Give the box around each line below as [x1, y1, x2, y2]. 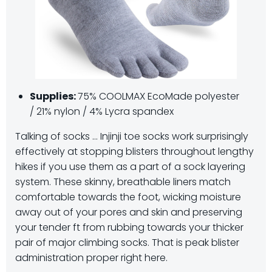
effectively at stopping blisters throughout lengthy [15, 144, 254, 159]
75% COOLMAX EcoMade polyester [78, 89, 239, 104]
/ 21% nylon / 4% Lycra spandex [30, 104, 174, 119]
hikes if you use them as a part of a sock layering [15, 160, 245, 174]
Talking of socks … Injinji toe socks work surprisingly [15, 129, 248, 144]
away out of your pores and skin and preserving [15, 205, 242, 220]
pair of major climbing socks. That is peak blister [15, 236, 239, 250]
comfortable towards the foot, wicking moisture [15, 190, 241, 205]
